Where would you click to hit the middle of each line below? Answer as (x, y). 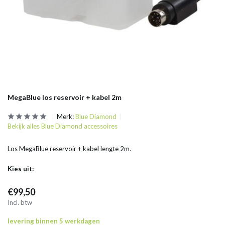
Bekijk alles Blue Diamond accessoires (63, 126)
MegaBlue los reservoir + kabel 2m (65, 97)
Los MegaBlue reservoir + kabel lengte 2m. (69, 149)
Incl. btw (20, 202)
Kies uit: (21, 169)
